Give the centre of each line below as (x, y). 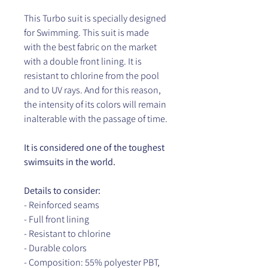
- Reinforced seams (62, 205)
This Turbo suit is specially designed (95, 18)
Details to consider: (62, 190)
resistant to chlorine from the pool (92, 75)
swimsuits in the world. (70, 162)
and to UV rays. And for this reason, (92, 90)
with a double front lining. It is (83, 61)
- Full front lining (57, 219)
